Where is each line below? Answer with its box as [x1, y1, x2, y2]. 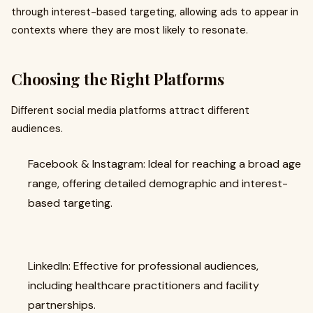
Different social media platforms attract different [11, 103, 249, 117]
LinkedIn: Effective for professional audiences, [28, 259, 259, 273]
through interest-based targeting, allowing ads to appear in [11, 5, 298, 19]
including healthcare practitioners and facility [28, 278, 259, 293]
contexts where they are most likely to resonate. [11, 23, 248, 37]
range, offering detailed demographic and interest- [28, 176, 288, 191]
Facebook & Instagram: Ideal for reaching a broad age [28, 156, 301, 171]
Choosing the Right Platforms [11, 68, 224, 89]
